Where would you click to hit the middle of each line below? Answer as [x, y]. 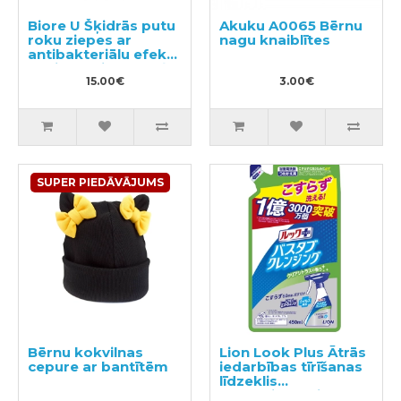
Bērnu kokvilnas [85, 352]
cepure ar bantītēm [98, 366]
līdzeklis [248, 380]
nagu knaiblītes [275, 39]
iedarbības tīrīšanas [291, 366]
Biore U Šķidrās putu [102, 25]
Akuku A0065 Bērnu [291, 25]
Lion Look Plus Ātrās [293, 352]
